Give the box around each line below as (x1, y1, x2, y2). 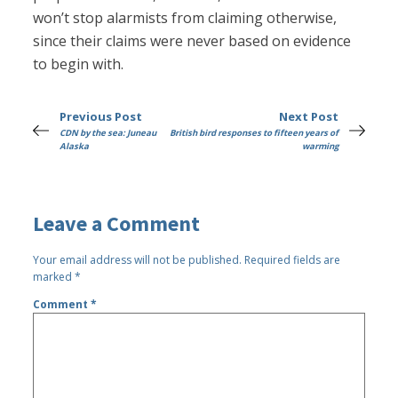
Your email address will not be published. (33, 251, 243, 267)
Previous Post (60, 108, 143, 125)
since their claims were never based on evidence (33, 31, 352, 52)
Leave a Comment (33, 209, 201, 237)
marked (33, 268, 76, 284)
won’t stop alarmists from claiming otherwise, (33, 8, 338, 28)
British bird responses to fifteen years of (169, 127, 338, 139)
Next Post (278, 108, 338, 125)
